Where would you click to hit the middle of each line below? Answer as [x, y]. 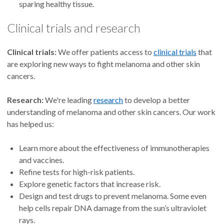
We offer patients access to [105, 52]
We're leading [69, 100]
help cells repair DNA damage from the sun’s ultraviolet [113, 208]
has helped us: [30, 124]
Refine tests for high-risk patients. [77, 172]
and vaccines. [41, 160]
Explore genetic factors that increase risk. [90, 184]
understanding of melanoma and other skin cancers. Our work [111, 112]
